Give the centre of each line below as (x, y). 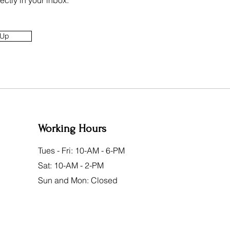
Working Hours (72, 128)
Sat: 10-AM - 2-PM (71, 165)
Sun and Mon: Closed (78, 180)
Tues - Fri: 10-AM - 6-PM (82, 150)
